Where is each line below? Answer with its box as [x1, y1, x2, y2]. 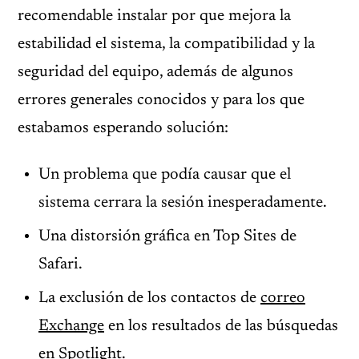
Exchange [38, 318, 104, 334]
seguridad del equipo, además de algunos [18, 64, 293, 80]
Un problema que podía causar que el [38, 167, 291, 183]
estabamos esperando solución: [18, 120, 228, 136]
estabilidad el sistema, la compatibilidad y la [18, 36, 315, 52]
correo [260, 290, 305, 306]
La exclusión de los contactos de [38, 290, 260, 306]
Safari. [38, 256, 83, 272]
